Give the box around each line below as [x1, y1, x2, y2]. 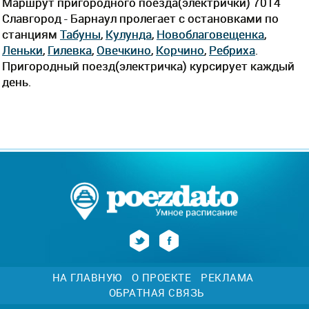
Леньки [2, 41, 43, 58]
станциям [2, 26, 60, 42]
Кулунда [106, 26, 152, 42]
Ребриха [209, 41, 255, 58]
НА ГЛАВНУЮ [52, 271, 122, 285]
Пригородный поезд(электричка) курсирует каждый [2, 57, 295, 74]
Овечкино [97, 41, 151, 58]
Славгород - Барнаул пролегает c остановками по [2, 10, 279, 26]
